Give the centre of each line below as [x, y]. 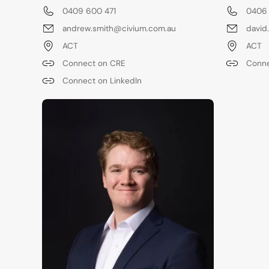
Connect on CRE [94, 64]
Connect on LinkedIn [102, 81]
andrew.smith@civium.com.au [119, 29]
